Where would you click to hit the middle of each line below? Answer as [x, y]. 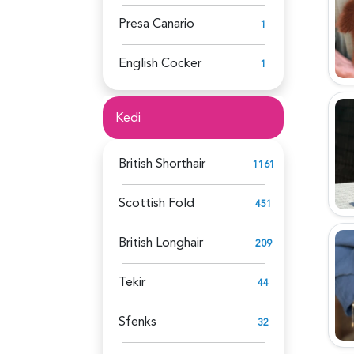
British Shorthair [162, 163]
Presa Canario [156, 23]
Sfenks [137, 321]
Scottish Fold [156, 203]
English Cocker [160, 63]
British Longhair [161, 242]
